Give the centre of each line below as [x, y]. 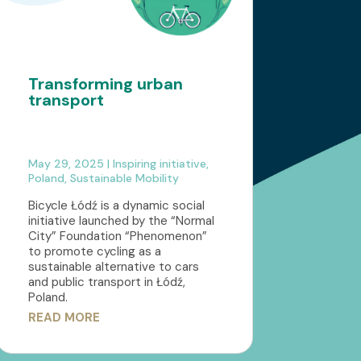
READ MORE [64, 318]
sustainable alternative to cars [113, 267]
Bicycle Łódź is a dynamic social [116, 206]
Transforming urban [105, 84]
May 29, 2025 [66, 164]
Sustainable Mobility [124, 178]
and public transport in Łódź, [106, 282]
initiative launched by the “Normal [121, 221]
